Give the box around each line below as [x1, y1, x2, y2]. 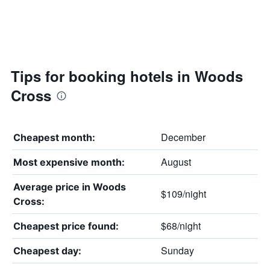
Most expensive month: [13, 155, 125, 168]
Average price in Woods [13, 180, 126, 193]
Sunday [160, 243, 194, 257]
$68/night [160, 218, 201, 233]
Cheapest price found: [13, 219, 119, 232]
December [160, 130, 206, 144]
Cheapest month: [13, 131, 95, 143]
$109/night [160, 186, 206, 201]
